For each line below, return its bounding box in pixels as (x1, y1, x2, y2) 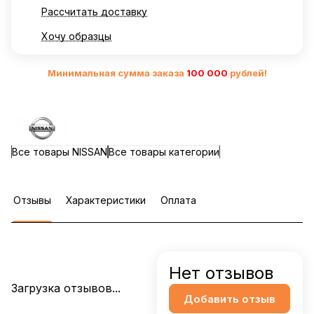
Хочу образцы (41, 30, 111, 43)
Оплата (161, 194, 196, 207)
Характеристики (66, 194, 146, 207)
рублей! (227, 67, 267, 79)
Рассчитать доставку (41, 6, 147, 18)
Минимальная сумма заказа (47, 67, 186, 79)
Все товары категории (109, 146, 219, 158)
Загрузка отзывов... (11, 280, 121, 295)
